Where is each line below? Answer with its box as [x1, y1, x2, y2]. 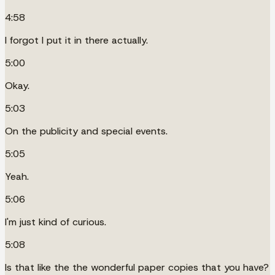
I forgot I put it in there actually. [5, 33, 148, 47]
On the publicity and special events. [5, 124, 168, 137]
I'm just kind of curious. [5, 215, 106, 228]
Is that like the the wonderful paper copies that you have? [5, 260, 269, 274]
